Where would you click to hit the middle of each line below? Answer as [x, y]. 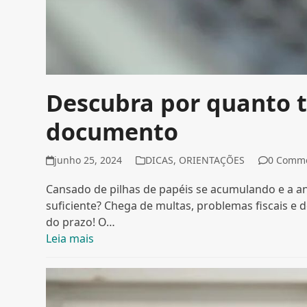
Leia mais [70, 239]
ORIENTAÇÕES [212, 160]
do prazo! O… [81, 222]
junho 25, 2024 [88, 160]
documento [112, 132]
